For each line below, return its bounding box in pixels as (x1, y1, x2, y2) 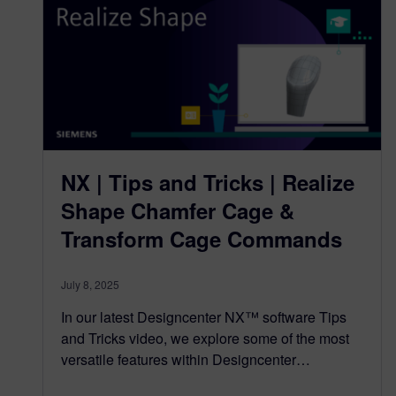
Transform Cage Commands (61, 224, 342, 255)
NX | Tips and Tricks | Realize (61, 167, 354, 198)
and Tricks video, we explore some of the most (61, 328, 349, 349)
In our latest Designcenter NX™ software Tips (61, 307, 346, 328)
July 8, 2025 (61, 277, 119, 293)
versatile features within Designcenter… (61, 349, 310, 370)
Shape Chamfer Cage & (61, 195, 294, 226)
